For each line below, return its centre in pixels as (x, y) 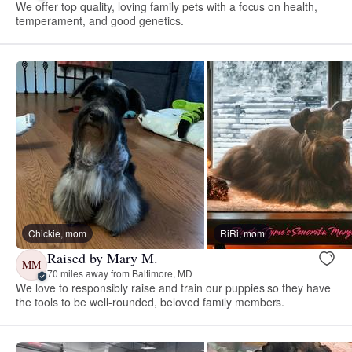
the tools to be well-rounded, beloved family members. (150, 301)
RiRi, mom (242, 233)
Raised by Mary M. (103, 258)
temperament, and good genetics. (100, 20)
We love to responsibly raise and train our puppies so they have (174, 287)
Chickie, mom (57, 233)
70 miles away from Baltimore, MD (120, 273)
